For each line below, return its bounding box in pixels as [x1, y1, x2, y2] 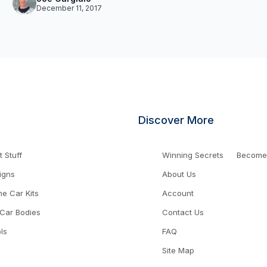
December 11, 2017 [36, 3, 103, 13]
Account [162, 188, 194, 198]
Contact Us [162, 207, 204, 217]
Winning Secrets [162, 150, 223, 160]
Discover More [138, 113, 214, 126]
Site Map [162, 245, 194, 255]
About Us [162, 169, 196, 179]
